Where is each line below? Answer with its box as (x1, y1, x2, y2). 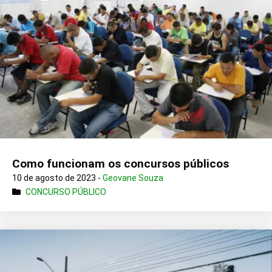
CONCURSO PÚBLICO (25, 186, 106, 197)
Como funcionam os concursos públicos (12, 156, 229, 171)
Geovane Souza (103, 172, 163, 183)
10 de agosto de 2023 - (12, 172, 103, 183)
